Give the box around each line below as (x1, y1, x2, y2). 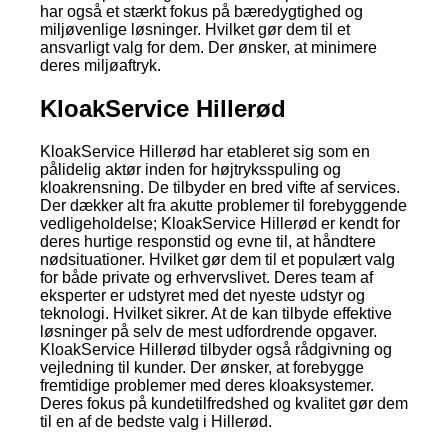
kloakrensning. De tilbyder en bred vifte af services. (40, 178, 400, 196)
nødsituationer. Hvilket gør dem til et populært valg (40, 250, 395, 268)
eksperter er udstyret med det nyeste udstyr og (40, 286, 365, 304)
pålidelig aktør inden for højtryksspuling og (40, 160, 341, 178)
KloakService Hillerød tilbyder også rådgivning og (40, 340, 392, 358)
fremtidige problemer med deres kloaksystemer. (40, 376, 374, 394)
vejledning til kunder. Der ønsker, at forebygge (40, 358, 364, 376)
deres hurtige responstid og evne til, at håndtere (40, 232, 376, 250)
